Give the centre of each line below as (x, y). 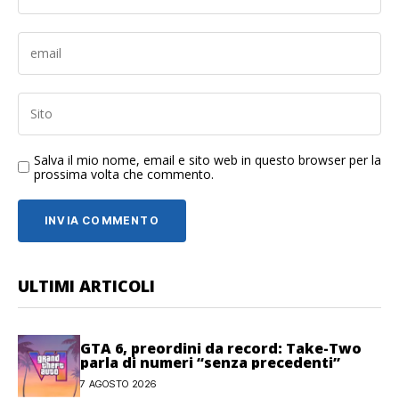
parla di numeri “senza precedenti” (210, 363)
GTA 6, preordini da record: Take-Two (221, 349)
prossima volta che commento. (124, 174)
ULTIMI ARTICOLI (86, 285)
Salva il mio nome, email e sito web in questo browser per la (208, 159)
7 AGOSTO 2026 (118, 384)
